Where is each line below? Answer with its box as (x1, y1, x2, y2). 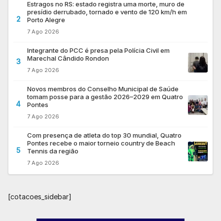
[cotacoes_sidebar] (8, 192, 72, 201)
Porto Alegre (27, 16, 65, 24)
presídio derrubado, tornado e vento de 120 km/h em (27, 8, 187, 16)
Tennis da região (27, 147, 78, 155)
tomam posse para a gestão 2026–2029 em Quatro (27, 93, 183, 101)
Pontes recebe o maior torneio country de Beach (27, 139, 175, 147)
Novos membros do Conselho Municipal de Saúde (27, 85, 179, 93)
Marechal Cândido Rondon (27, 54, 109, 63)
